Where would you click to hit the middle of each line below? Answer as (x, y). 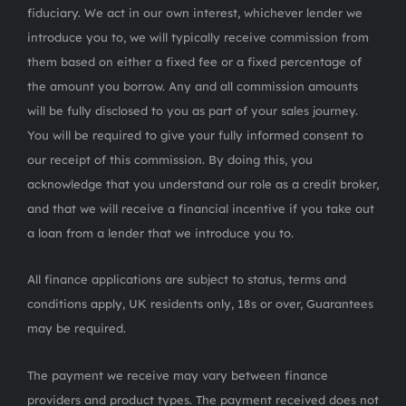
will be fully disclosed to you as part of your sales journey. (193, 110)
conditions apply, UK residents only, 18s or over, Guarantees (200, 303)
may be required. (77, 328)
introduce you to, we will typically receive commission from (198, 37)
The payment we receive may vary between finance (178, 375)
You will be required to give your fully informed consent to (195, 135)
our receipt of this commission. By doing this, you (170, 159)
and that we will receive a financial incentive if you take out (201, 208)
